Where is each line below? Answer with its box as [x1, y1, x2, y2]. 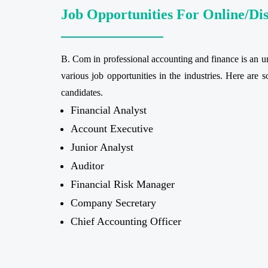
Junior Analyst [71, 141, 133, 153]
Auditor [71, 159, 104, 172]
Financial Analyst [71, 103, 147, 116]
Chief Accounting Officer [71, 215, 181, 227]
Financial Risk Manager [71, 178, 175, 190]
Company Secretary [71, 196, 156, 209]
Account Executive [71, 122, 153, 135]
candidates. [61, 87, 103, 98]
